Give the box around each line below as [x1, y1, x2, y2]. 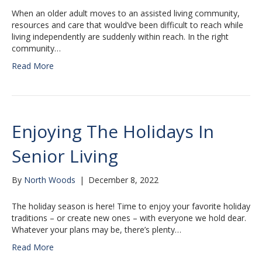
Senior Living [12, 144, 118, 168]
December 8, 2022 [88, 174, 158, 186]
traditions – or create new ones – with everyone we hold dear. [12, 212, 246, 224]
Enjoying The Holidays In [12, 119, 214, 144]
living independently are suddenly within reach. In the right [12, 31, 229, 43]
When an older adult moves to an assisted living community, [12, 8, 240, 19]
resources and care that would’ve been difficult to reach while [12, 19, 243, 31]
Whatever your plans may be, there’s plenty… [12, 224, 181, 236]
